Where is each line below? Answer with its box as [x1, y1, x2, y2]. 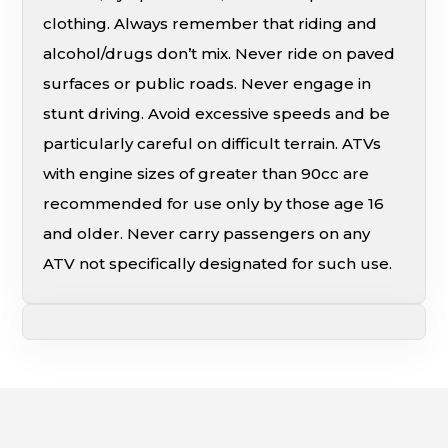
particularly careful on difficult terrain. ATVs [43, 134, 382, 154]
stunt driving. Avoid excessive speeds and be [43, 104, 391, 124]
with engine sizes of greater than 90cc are [43, 164, 370, 184]
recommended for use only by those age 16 [43, 194, 385, 214]
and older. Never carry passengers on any [43, 224, 371, 244]
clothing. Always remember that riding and [43, 14, 378, 34]
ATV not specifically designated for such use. [43, 254, 393, 274]
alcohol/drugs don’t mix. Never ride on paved [43, 44, 396, 64]
